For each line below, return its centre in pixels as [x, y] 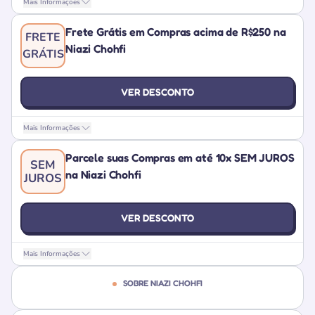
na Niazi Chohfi [103, 174]
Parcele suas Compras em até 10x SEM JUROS [180, 157]
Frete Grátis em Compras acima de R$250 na [176, 32]
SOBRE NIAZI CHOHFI [162, 283]
